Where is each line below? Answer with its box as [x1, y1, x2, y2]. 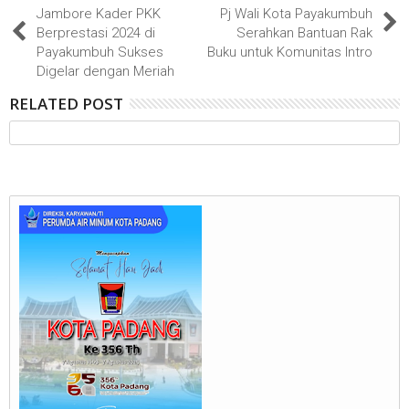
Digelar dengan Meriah [37, 62, 174, 79]
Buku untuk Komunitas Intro [207, 43, 372, 60]
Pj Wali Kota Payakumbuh [220, 5, 372, 22]
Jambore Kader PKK [37, 5, 161, 22]
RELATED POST [9, 92, 123, 114]
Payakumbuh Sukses [37, 43, 163, 60]
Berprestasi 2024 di [37, 24, 155, 41]
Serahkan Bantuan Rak [236, 24, 372, 41]
